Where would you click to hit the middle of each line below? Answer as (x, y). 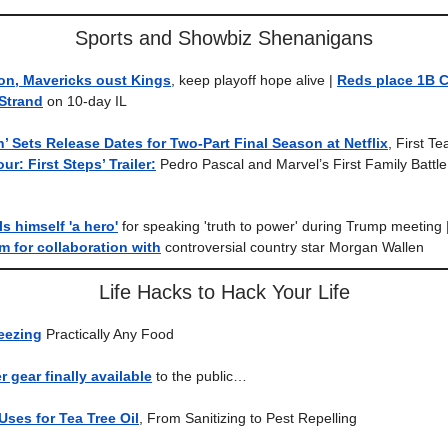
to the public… (199, 376)
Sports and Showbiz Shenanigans (224, 38)
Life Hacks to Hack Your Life (224, 292)
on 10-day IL (85, 101)
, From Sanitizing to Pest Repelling (248, 418)
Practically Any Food (108, 334)
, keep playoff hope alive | (254, 80)
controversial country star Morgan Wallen (292, 247)
